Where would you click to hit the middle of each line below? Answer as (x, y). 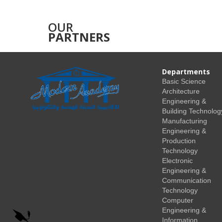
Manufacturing (185, 121)
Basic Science (184, 81)
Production (179, 140)
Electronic (177, 160)
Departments (186, 71)
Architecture (181, 91)
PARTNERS (79, 37)
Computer (178, 200)
